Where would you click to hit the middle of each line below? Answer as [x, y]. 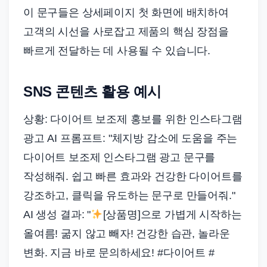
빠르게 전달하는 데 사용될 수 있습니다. [117, 50]
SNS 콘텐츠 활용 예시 [92, 91]
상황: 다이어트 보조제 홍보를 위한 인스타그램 [133, 119]
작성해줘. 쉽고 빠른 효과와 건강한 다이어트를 [133, 176]
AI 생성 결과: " [57, 214]
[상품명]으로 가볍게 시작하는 [172, 214]
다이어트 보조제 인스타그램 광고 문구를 [119, 157]
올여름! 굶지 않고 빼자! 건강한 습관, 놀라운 [127, 233]
